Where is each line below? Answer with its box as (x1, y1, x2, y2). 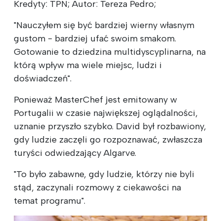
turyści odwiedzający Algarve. (14, 147, 136, 158)
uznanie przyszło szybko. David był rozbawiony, (14, 120, 206, 132)
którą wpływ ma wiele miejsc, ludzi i (14, 59, 162, 71)
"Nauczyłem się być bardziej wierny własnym (14, 19, 194, 31)
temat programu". (14, 195, 85, 206)
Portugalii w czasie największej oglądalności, (14, 107, 198, 118)
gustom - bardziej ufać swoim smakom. (14, 33, 176, 44)
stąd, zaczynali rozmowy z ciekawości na (14, 182, 181, 193)
